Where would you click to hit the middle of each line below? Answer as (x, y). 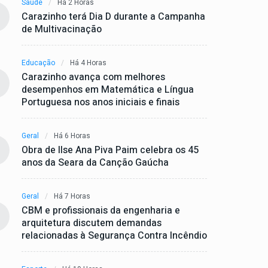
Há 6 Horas (72, 135)
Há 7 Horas (72, 196)
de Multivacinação (62, 29)
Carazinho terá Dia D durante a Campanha (113, 16)
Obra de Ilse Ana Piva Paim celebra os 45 (110, 150)
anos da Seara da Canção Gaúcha (95, 162)
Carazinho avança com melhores (93, 77)
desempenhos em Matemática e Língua (108, 89)
